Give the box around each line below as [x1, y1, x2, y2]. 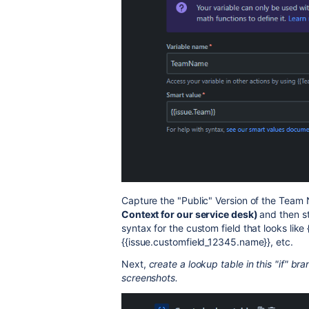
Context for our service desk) [121, 208, 260, 220]
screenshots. [121, 271, 178, 283]
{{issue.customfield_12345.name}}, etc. [121, 235, 296, 248]
